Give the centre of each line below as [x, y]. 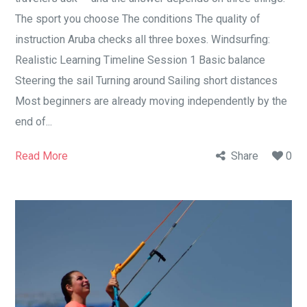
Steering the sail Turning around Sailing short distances [147, 80]
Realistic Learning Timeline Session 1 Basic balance [140, 60]
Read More [42, 156]
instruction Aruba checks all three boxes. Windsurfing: [143, 39]
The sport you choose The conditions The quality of [138, 19]
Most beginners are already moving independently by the [151, 101]
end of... [34, 121]
